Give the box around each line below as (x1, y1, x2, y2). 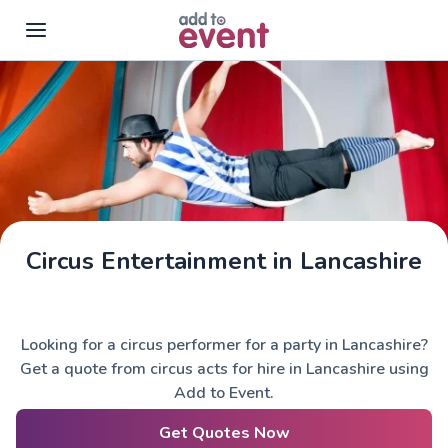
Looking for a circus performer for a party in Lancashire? (20, 334, 428, 356)
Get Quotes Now (158, 422, 290, 444)
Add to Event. (174, 382, 274, 404)
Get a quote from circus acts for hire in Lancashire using (19, 358, 429, 380)
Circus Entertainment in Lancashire (26, 245, 422, 277)
